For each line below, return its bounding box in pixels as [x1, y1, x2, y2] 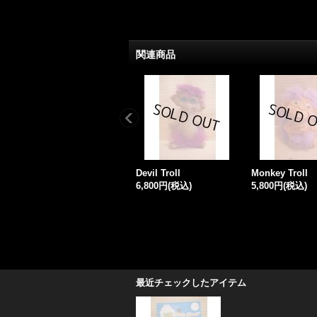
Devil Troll [136, 168, 180, 178]
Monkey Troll [251, 168, 308, 178]
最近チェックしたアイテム [136, 277, 246, 288]
